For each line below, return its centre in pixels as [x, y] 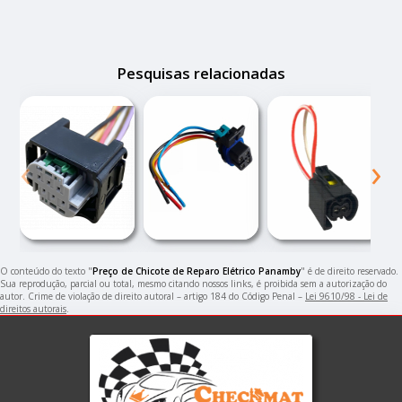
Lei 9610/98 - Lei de [346, 296]
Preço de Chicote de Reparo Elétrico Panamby [197, 271]
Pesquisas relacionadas [201, 73]
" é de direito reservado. [350, 271]
